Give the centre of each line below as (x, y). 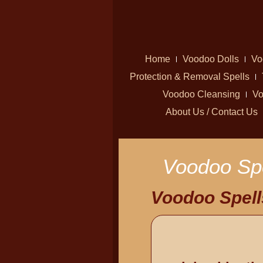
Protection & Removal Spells (189, 77)
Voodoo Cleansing (201, 94)
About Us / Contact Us (212, 112)
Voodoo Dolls (210, 59)
